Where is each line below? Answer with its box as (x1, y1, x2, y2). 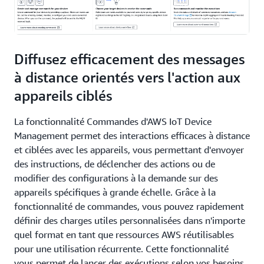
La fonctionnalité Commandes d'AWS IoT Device (14, 115, 212, 128)
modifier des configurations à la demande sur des (14, 172, 218, 184)
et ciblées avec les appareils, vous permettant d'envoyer (14, 144, 244, 156)
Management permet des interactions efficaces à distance (14, 130, 250, 142)
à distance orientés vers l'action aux (14, 69, 240, 86)
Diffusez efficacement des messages (14, 51, 245, 68)
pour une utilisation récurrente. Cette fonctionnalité (14, 243, 229, 255)
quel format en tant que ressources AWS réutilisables (14, 229, 234, 241)
